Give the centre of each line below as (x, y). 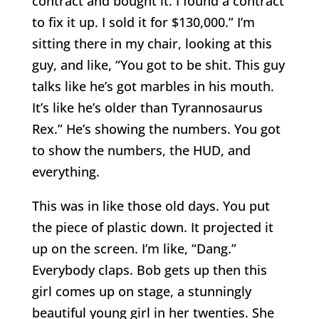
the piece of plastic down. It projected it (152, 227)
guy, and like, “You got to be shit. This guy (158, 64)
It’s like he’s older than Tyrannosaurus (147, 107)
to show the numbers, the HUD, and (141, 150)
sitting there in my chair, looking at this (152, 43)
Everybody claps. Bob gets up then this (149, 270)
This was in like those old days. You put (151, 205)
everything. (66, 171)
